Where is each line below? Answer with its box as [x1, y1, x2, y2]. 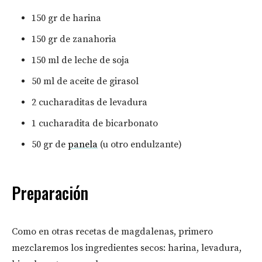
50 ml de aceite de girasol [32, 75, 139, 88]
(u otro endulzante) [98, 139, 182, 151]
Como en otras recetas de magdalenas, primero [12, 226, 213, 238]
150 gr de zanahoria [32, 33, 116, 46]
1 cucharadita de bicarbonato [32, 118, 158, 130]
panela [68, 139, 98, 151]
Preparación [12, 181, 88, 205]
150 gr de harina [32, 12, 101, 25]
